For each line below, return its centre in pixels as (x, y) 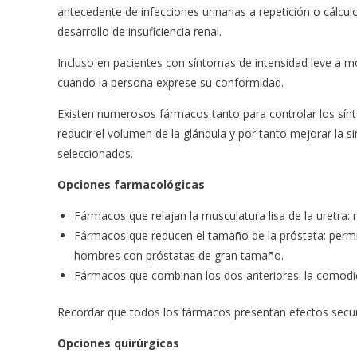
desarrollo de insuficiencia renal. (139, 32)
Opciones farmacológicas (131, 185)
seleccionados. (95, 154)
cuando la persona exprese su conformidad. (171, 83)
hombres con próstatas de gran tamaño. (179, 256)
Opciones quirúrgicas (118, 343)
